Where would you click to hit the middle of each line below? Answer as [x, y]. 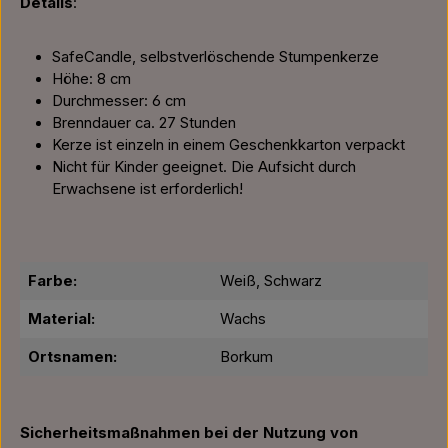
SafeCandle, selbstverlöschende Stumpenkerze [215, 57]
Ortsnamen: [72, 357]
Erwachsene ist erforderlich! [147, 189]
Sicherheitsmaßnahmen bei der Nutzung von [189, 433]
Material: [61, 319]
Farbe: [52, 281]
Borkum [246, 357]
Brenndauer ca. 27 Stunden [144, 123]
